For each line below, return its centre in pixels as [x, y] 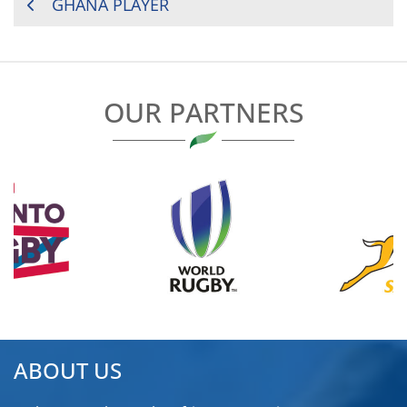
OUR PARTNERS [203, 112]
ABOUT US [68, 371]
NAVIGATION [87, 37]
